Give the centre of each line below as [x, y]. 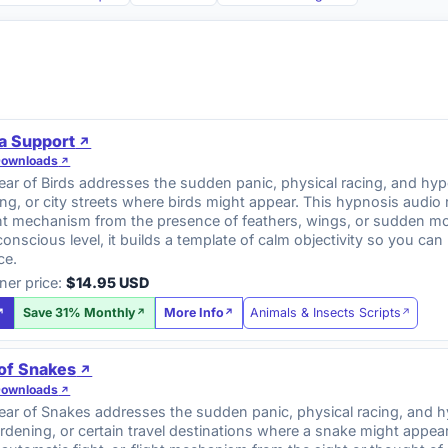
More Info [194, 313]
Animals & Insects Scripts [326, 312]
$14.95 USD [108, 283]
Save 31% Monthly [80, 313]
